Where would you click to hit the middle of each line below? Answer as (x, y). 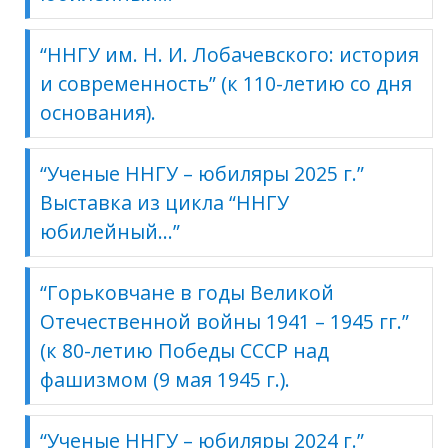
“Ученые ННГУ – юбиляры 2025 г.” (202, 173)
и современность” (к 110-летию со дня (226, 83)
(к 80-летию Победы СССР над (184, 350)
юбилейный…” (110, 231)
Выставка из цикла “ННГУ (164, 202)
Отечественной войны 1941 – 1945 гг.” (224, 321)
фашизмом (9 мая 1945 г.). (165, 379)
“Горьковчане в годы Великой (187, 292)
